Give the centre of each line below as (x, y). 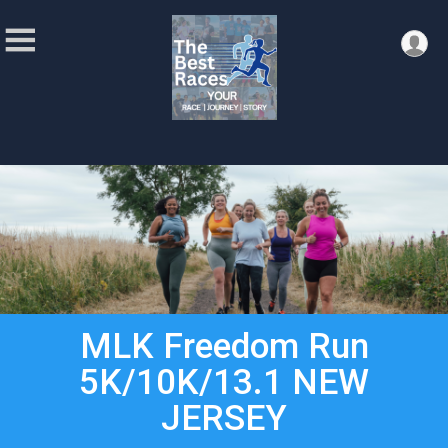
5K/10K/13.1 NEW (224, 382)
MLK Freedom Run (224, 346)
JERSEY (224, 418)
